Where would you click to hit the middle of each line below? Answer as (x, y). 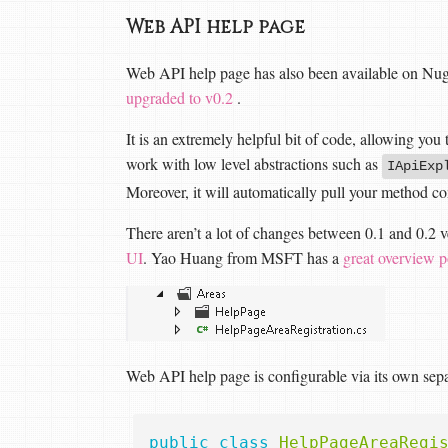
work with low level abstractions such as (254, 164)
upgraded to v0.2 (179, 98)
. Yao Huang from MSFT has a (243, 258)
